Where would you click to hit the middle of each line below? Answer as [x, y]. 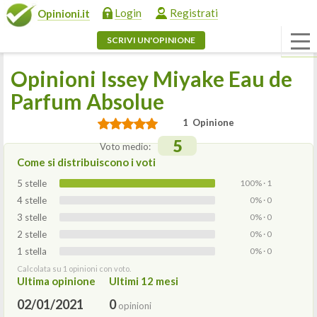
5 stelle [32, 183]
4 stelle [32, 200]
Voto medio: [126, 146]
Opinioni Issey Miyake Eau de [151, 79]
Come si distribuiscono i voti [86, 162]
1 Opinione [209, 122]
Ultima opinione [56, 281]
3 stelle [32, 217]
